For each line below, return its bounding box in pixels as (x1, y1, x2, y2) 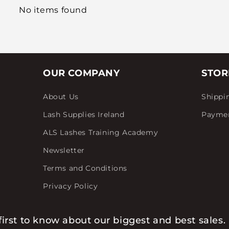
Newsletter (43, 146, 85, 155)
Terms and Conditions (43, 164, 127, 173)
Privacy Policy (43, 181, 98, 191)
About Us (43, 92, 79, 101)
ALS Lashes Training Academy (43, 128, 158, 137)
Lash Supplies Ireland (43, 110, 125, 119)
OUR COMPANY (43, 67, 120, 79)
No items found (19, 5, 87, 15)
